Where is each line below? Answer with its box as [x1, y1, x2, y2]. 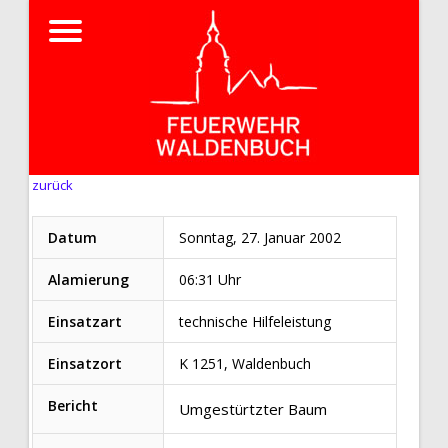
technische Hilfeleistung [178, 312, 331, 331]
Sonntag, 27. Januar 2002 [178, 228, 341, 247]
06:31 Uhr [178, 270, 241, 289]
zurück [31, 176, 73, 194]
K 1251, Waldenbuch [178, 354, 311, 373]
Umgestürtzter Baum [178, 399, 327, 419]
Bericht [47, 396, 98, 415]
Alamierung [47, 270, 129, 289]
